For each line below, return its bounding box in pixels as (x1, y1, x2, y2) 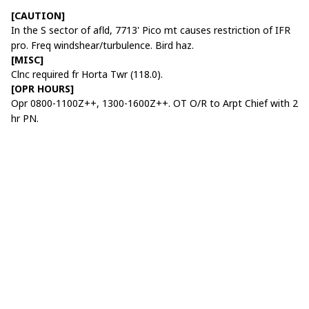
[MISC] (11, 52, 43, 66)
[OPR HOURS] (11, 81, 74, 95)
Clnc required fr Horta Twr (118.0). (11, 67, 163, 81)
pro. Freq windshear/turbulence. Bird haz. (11, 38, 194, 52)
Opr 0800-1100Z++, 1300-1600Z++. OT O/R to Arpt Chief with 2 (11, 96, 298, 110)
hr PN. (11, 111, 39, 125)
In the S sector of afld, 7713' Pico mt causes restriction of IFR (11, 23, 290, 37)
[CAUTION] (11, 8, 65, 22)
